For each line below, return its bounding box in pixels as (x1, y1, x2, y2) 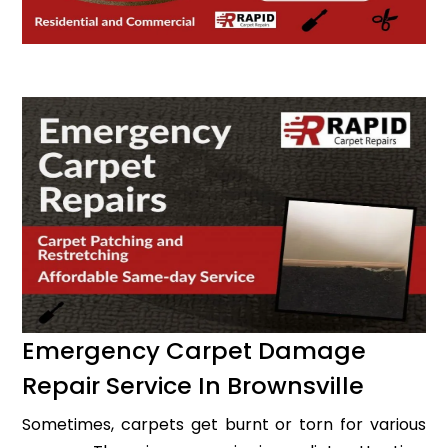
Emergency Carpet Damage (22, 333, 367, 367)
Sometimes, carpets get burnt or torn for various (22, 412, 426, 436)
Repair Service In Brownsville (22, 368, 365, 402)
